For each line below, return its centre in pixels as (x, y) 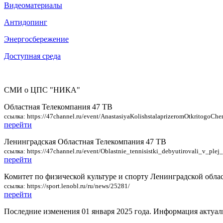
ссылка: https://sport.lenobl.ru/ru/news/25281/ (67, 186)
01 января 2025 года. (116, 211)
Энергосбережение (36, 39)
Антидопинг (26, 22)
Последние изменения (43, 211)
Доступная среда (32, 56)
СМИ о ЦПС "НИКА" (42, 90)
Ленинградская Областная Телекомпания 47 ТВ (85, 141)
